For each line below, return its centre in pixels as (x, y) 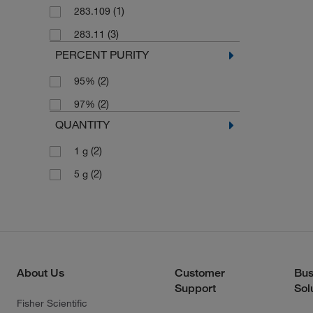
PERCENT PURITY (102, 54)
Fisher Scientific (52, 303)
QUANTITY (82, 124)
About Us (41, 273)
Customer (200, 273)
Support (195, 288)
